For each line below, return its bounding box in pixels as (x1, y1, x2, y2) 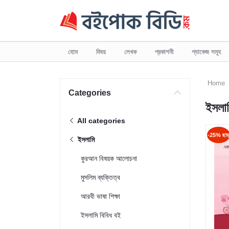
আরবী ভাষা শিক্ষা (81, 192, 120, 200)
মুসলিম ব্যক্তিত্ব (81, 173, 120, 181)
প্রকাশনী (155, 48, 173, 56)
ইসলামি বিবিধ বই (81, 211, 121, 219)
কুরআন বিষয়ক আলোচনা (81, 154, 137, 163)
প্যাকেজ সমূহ (192, 48, 221, 56)
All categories (76, 117, 125, 125)
